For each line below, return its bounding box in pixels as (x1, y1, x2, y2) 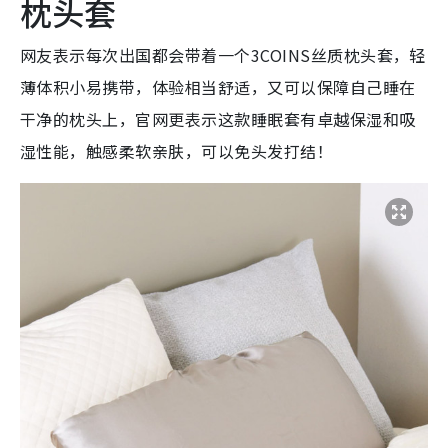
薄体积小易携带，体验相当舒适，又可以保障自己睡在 (20, 74, 416, 99)
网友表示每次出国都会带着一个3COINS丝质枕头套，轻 (20, 42, 426, 67)
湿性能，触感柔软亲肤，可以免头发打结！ (20, 138, 334, 163)
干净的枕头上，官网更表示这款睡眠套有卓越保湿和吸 (20, 106, 416, 131)
